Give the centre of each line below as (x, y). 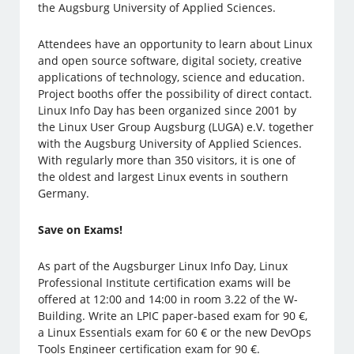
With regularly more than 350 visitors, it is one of (167, 160)
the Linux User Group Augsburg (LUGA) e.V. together (176, 127)
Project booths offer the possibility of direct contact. (175, 94)
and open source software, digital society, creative (170, 61)
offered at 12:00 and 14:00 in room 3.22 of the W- (168, 299)
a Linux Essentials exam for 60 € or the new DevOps (175, 333)
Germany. (64, 194)
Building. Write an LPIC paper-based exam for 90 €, (173, 316)
